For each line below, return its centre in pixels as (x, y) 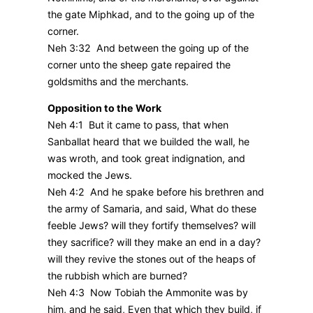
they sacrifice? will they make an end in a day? (154, 242)
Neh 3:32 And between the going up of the (148, 48)
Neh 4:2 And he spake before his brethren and (156, 192)
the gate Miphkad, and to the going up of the (151, 15)
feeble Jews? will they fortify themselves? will (152, 226)
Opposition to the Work (104, 108)
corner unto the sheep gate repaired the (139, 65)
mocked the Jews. (90, 175)
